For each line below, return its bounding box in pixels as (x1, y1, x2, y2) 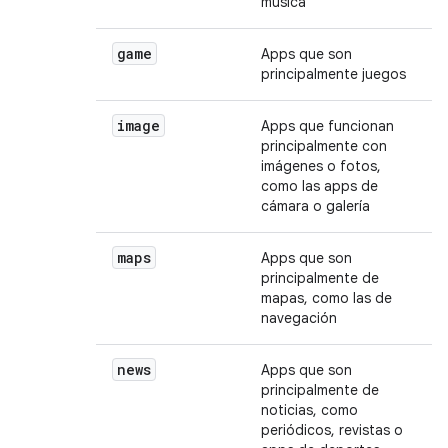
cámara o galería (261, 197, 370, 215)
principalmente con (261, 137, 387, 155)
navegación (261, 309, 337, 327)
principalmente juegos (261, 65, 406, 83)
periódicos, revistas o (261, 421, 403, 439)
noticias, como (261, 401, 358, 419)
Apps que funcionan (261, 117, 394, 135)
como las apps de (261, 177, 378, 195)
